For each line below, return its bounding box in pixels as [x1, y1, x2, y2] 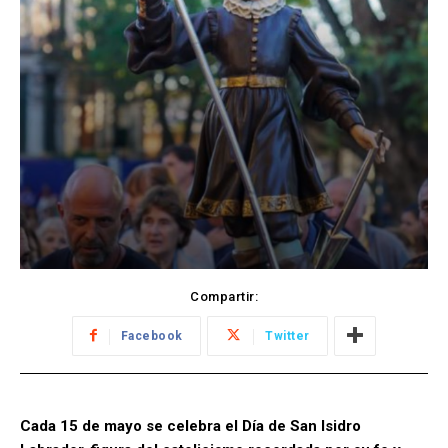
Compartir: [190, 288, 258, 304]
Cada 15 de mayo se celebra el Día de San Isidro [20, 416, 361, 435]
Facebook [120, 328, 183, 343]
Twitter [265, 328, 310, 343]
